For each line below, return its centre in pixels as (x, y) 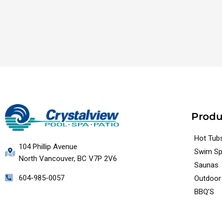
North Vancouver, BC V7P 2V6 (68, 159)
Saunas (207, 165)
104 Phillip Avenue (48, 147)
